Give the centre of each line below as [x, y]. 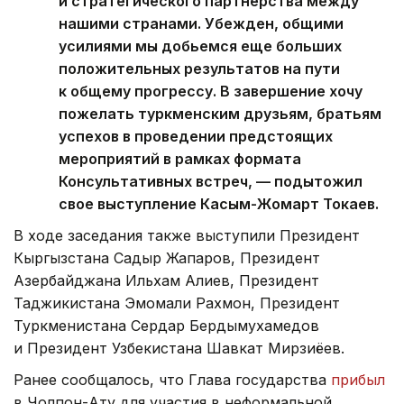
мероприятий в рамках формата [180, 158]
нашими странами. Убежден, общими [201, 23]
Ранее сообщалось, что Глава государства [172, 379]
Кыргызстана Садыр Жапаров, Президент [167, 257]
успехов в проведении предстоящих [196, 136]
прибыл [358, 379]
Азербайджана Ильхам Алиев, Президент [166, 280]
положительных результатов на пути [199, 68]
